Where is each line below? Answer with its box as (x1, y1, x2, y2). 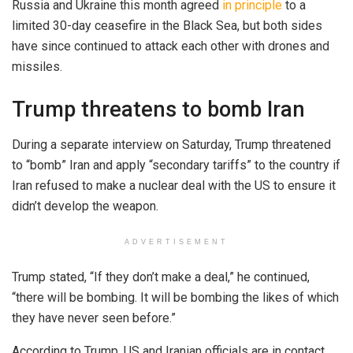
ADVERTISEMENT (124, 237, 229, 246)
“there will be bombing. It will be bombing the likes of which (12, 289, 339, 305)
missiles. (12, 59, 62, 75)
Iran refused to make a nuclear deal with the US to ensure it (12, 177, 336, 193)
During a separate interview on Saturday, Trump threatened (12, 136, 331, 152)
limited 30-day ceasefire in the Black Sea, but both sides (12, 18, 322, 34)
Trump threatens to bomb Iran (12, 96, 305, 122)
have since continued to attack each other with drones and (12, 39, 329, 54)
